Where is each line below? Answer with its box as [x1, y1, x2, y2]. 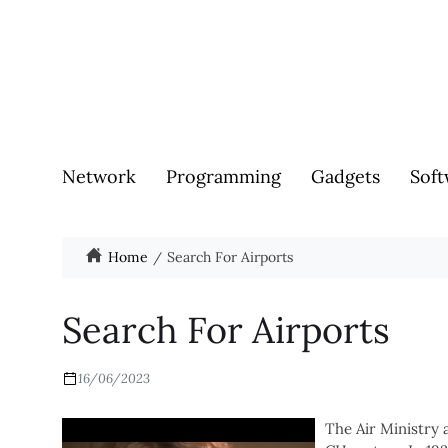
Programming [166, 165, 281, 188]
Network [62, 165, 136, 188]
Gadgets [311, 165, 380, 188]
